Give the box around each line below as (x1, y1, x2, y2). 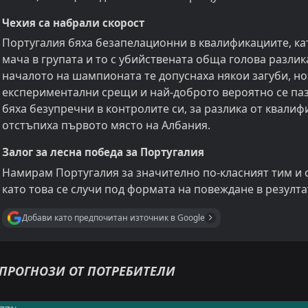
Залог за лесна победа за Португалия (2, 145, 204, 159)
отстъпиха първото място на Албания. (2, 118, 210, 133)
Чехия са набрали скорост (2, 16, 144, 30)
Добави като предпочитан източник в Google (22, 212, 205, 224)
